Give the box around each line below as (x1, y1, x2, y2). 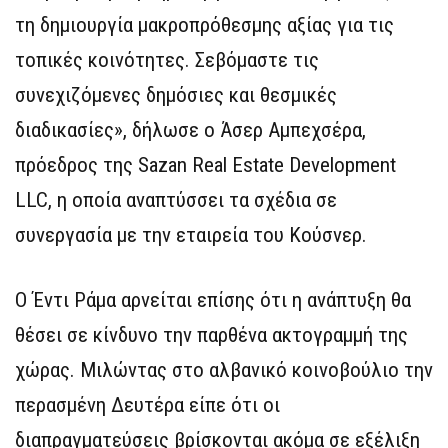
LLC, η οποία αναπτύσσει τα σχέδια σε (15, 188, 337, 212)
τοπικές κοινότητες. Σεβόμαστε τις (15, 48, 319, 72)
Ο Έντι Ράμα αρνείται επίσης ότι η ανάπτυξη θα (15, 288, 411, 312)
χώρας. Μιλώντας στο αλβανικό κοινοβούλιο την (15, 358, 433, 382)
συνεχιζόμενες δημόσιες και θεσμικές (15, 83, 337, 107)
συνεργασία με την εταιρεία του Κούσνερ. (15, 223, 367, 247)
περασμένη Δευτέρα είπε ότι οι (15, 393, 280, 417)
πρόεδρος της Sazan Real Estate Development (15, 153, 396, 177)
